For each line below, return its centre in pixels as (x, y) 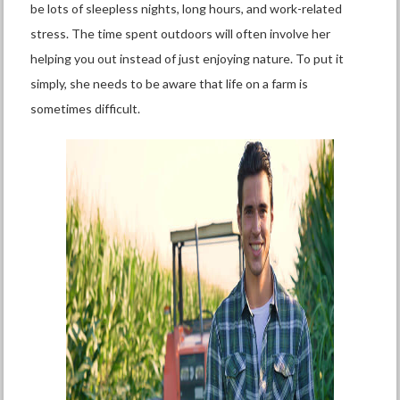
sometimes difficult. (87, 108)
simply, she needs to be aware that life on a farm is (170, 83)
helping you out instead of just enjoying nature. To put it (187, 58)
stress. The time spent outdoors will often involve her (181, 33)
